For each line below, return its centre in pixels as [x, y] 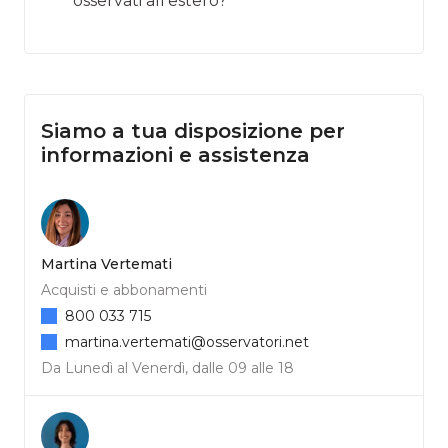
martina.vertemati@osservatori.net [187, 341]
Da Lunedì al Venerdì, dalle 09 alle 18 [167, 367]
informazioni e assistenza [175, 154]
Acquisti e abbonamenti [124, 289]
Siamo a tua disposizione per [193, 130]
